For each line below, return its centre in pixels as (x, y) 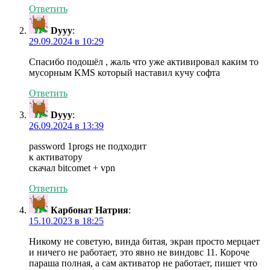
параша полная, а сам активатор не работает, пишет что (143, 263)
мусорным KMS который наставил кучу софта (124, 73)
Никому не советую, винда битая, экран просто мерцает (144, 242)
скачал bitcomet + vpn (72, 168)
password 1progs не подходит (88, 146)
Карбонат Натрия (89, 210)
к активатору (56, 157)
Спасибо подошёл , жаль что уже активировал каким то (144, 62)
